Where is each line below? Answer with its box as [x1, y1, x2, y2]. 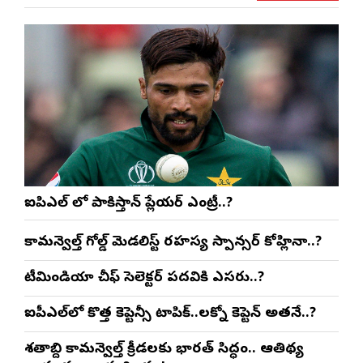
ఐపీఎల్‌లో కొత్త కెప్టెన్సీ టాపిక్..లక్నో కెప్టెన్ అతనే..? [24, 304, 316, 323]
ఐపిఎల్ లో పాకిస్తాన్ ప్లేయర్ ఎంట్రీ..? [24, 194, 233, 213]
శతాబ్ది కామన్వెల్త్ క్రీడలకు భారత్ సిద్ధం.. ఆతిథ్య [24, 340, 304, 359]
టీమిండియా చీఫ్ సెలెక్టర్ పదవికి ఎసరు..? [24, 268, 264, 288]
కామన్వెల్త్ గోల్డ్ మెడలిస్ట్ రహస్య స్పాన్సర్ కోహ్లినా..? [24, 233, 322, 252]
